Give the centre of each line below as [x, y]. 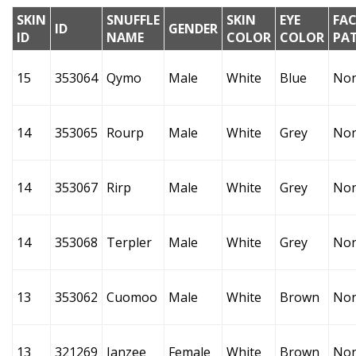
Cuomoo [132, 297]
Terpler [129, 242]
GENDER [193, 29]
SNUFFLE [133, 20]
